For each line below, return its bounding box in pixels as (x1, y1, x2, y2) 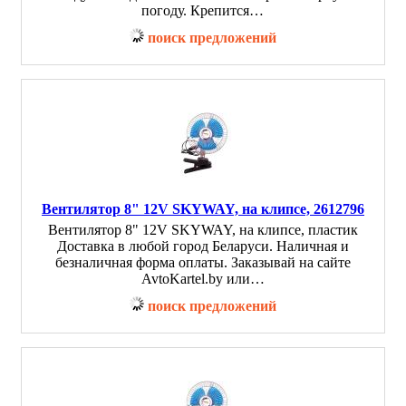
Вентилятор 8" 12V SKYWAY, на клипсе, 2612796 (42, 201, 364, 217)
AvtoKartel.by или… (141, 271, 265, 286)
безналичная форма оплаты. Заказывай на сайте (55, 255, 351, 270)
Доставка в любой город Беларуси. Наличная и (57, 238, 349, 254)
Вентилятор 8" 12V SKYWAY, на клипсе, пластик (48, 222, 358, 237)
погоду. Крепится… (141, 3, 265, 18)
